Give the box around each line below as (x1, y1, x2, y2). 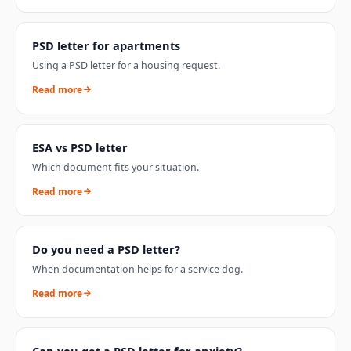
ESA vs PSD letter (32, 139, 128, 155)
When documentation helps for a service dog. (32, 262, 243, 276)
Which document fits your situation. (32, 160, 199, 174)
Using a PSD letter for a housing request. (32, 58, 220, 72)
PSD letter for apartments (32, 37, 180, 53)
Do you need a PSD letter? (32, 241, 180, 257)
